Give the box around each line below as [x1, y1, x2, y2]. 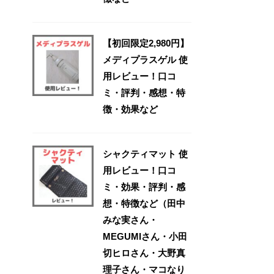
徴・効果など [103, 103, 158, 114]
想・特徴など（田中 [103, 198, 185, 209]
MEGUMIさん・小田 [103, 231, 187, 242]
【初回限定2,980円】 [103, 37, 189, 48]
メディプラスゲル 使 [103, 54, 188, 65]
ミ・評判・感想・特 [103, 87, 185, 98]
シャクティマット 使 [103, 148, 188, 159]
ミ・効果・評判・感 [103, 181, 185, 192]
